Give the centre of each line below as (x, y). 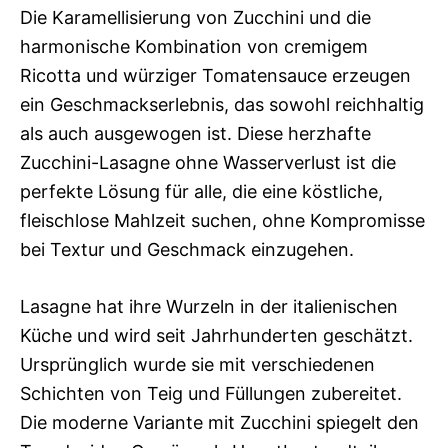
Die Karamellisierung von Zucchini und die (195, 18)
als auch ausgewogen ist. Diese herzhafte (195, 134)
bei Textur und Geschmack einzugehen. (187, 250)
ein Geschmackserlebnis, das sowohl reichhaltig (222, 105)
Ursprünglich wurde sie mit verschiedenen (197, 365)
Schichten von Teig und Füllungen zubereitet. (211, 394)
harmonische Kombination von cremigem (194, 47)
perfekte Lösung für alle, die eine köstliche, (201, 192)
